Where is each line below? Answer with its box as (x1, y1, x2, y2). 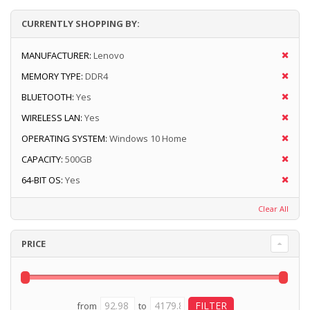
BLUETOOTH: (21, 91, 74, 104)
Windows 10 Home (109, 132, 187, 145)
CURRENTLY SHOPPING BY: (21, 17, 140, 30)
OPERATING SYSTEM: (21, 132, 107, 145)
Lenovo (93, 49, 125, 62)
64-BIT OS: (21, 174, 63, 187)
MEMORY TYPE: (21, 70, 83, 83)
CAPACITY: (21, 153, 63, 166)
